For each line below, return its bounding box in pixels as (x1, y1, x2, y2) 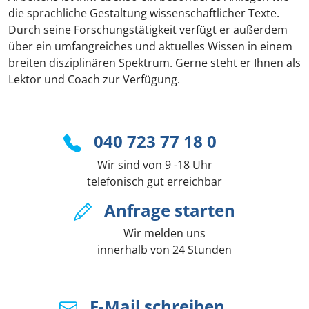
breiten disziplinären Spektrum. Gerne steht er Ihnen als (8, 55, 301, 70)
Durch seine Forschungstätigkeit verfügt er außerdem (8, 22, 288, 37)
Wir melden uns (103, 226, 206, 241)
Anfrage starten (104, 198, 235, 221)
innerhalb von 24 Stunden (77, 242, 232, 258)
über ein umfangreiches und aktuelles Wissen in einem (8, 39, 292, 54)
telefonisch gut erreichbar (87, 173, 222, 189)
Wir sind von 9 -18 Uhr (97, 157, 212, 172)
